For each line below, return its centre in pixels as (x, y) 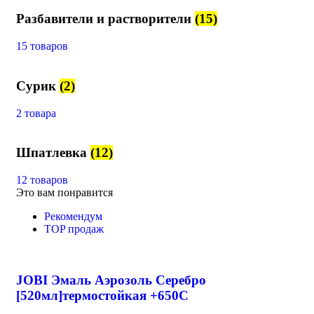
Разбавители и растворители (105, 19)
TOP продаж (74, 229)
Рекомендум (73, 217)
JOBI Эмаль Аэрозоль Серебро (111, 280)
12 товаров (42, 180)
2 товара (36, 113)
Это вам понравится (64, 193)
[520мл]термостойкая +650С (102, 295)
